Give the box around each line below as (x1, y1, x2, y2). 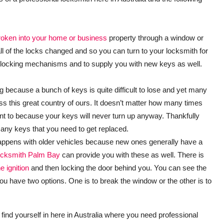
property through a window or (107, 33, 203, 42)
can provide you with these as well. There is (60, 150, 204, 159)
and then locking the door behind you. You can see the (29, 163, 206, 172)
